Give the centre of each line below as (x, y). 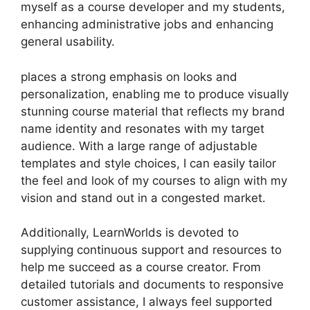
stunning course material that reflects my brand (153, 111)
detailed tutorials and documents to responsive (152, 284)
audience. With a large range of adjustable (139, 146)
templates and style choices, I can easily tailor (148, 163)
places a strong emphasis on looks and (129, 76)
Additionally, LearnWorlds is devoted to (130, 232)
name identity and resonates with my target (143, 128)
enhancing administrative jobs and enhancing (147, 24)
